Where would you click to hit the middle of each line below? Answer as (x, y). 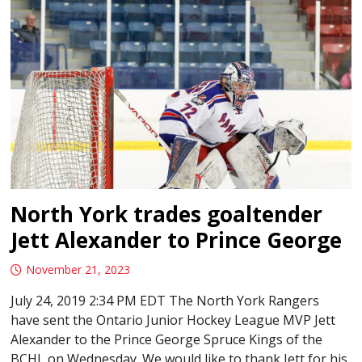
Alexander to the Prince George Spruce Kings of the (167, 340)
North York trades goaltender (167, 215)
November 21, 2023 (78, 270)
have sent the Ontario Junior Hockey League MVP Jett (173, 320)
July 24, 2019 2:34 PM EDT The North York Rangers (165, 301)
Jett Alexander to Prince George (177, 240)
